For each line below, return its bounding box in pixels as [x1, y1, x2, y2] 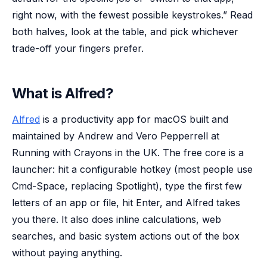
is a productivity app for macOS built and [40, 113, 228, 125]
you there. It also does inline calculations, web [12, 213, 221, 225]
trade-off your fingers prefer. [12, 42, 144, 54]
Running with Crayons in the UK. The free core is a [12, 147, 244, 159]
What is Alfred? [12, 85, 113, 102]
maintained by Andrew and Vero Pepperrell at [12, 130, 219, 142]
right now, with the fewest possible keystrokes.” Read [12, 9, 253, 21]
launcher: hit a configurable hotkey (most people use [12, 163, 253, 175]
